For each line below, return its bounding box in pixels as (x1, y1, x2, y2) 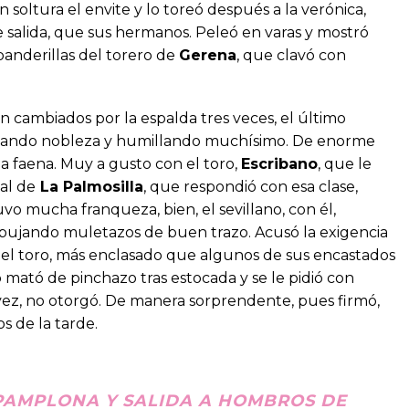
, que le (318, 154, 372, 173)
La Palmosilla (36, 177, 143, 195)
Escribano (241, 154, 318, 173)
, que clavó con (236, 46, 346, 64)
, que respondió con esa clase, (143, 177, 358, 195)
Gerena (179, 46, 236, 64)
